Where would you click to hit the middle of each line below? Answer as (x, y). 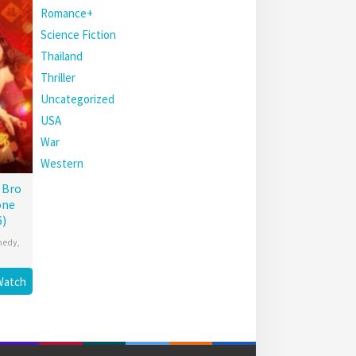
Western (62, 163)
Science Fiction (78, 35)
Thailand (62, 56)
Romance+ (67, 13)
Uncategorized (77, 99)
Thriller (58, 77)
